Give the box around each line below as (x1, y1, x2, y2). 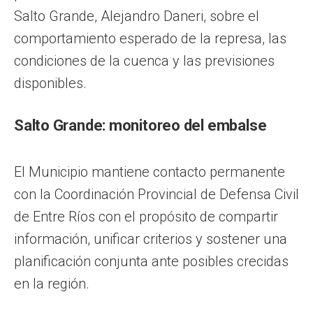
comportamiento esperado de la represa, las (14, 29, 286, 47)
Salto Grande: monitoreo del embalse (14, 116, 267, 134)
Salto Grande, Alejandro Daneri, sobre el (14, 7, 259, 24)
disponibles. (14, 74, 87, 92)
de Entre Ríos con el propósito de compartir (14, 208, 278, 225)
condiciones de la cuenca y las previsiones (14, 52, 275, 69)
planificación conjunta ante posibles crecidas (14, 252, 289, 270)
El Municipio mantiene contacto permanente (14, 163, 285, 180)
